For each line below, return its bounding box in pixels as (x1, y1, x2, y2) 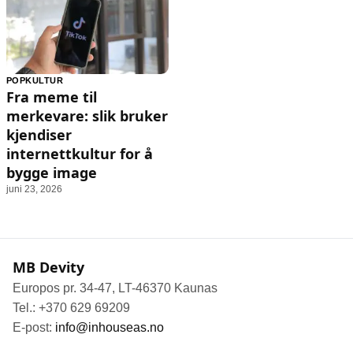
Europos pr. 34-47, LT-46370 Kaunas (13, 281, 217, 295)
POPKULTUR (6, 76, 64, 86)
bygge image (6, 163, 97, 183)
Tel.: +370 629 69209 (13, 301, 130, 315)
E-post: (13, 321, 55, 335)
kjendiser (6, 125, 72, 145)
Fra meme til (6, 87, 97, 107)
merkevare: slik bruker (6, 106, 168, 126)
